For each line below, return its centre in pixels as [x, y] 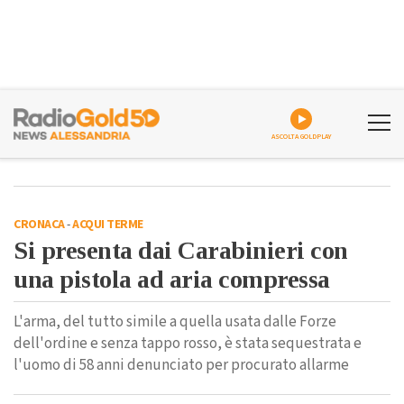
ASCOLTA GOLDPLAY [301, 137]
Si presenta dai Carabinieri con [181, 250]
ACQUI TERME [108, 225]
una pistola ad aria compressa [172, 279]
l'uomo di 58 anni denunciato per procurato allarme [181, 365]
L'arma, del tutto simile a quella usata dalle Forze [175, 322]
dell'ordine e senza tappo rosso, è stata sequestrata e [188, 344]
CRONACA [39, 225]
